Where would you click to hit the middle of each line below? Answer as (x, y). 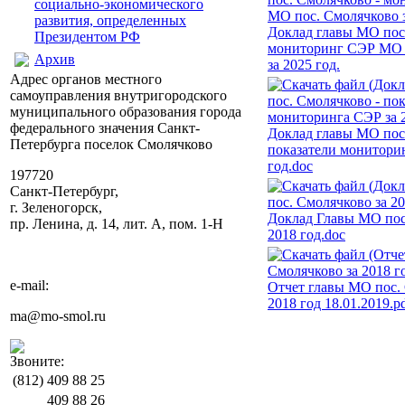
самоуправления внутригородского (118, 95)
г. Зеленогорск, (56, 207)
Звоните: (37, 361)
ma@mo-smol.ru (58, 316)
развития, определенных (110, 20)
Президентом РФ (87, 37)
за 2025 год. (304, 65)
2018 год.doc (306, 235)
